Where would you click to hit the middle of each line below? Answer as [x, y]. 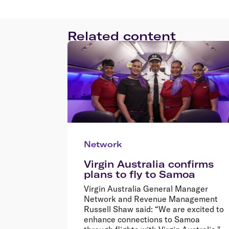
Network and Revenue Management [151, 199]
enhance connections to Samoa [142, 219]
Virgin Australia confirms [149, 164]
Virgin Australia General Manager [146, 188]
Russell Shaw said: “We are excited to [154, 209]
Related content [122, 36]
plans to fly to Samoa [140, 174]
